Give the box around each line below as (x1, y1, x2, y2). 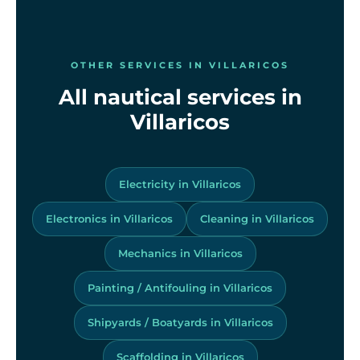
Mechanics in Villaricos (117, 246, 243, 260)
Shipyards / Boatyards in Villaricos (87, 315, 273, 329)
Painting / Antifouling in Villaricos (88, 280, 272, 294)
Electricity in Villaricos (119, 177, 241, 190)
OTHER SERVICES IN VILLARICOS (71, 59, 289, 71)
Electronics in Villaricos (46, 211, 173, 225)
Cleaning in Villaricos (200, 211, 314, 225)
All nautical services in (58, 84, 302, 110)
